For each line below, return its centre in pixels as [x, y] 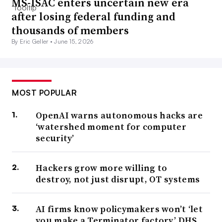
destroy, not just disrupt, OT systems [118, 179]
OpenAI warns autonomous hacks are [119, 115]
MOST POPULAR [44, 93]
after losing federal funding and [93, 17]
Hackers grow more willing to [102, 168]
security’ [55, 138]
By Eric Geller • [33, 42]
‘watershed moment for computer [111, 127]
